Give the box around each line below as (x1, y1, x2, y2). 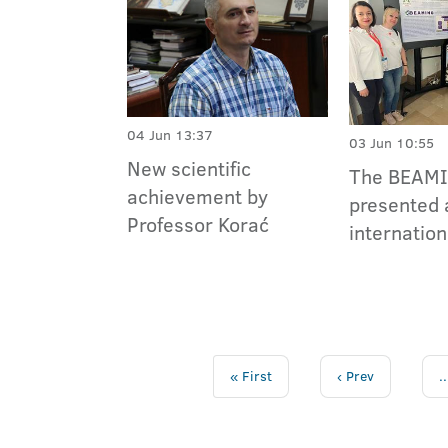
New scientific (127, 154, 251, 183)
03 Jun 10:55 (349, 133, 435, 154)
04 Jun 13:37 (127, 125, 213, 146)
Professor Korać (127, 210, 269, 239)
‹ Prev (336, 365, 374, 386)
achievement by (127, 182, 268, 211)
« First (229, 365, 272, 386)
